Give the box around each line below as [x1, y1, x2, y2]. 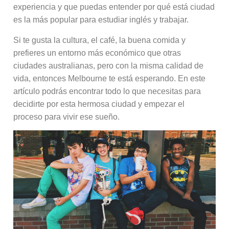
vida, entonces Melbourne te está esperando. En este [13, 74, 206, 83]
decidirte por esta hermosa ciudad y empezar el [13, 99, 185, 108]
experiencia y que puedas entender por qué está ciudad [13, 3, 215, 12]
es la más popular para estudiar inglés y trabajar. [13, 15, 191, 25]
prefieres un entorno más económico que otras [13, 48, 181, 57]
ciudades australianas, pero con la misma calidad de [13, 61, 204, 70]
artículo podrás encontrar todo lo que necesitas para [13, 86, 201, 96]
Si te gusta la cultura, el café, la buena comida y [13, 35, 186, 44]
